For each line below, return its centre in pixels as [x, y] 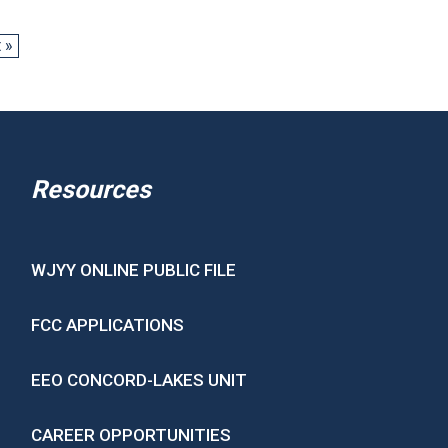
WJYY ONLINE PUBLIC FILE [134, 270]
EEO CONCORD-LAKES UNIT [139, 380]
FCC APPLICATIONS [108, 325]
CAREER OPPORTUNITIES [131, 435]
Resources [91, 189]
